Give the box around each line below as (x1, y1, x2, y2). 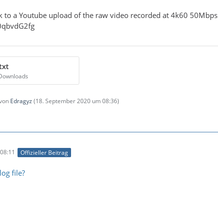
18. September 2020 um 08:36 (36, 96, 117, 105)
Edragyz (10, 96, 32, 105)
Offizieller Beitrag (20, 148, 68, 157)
